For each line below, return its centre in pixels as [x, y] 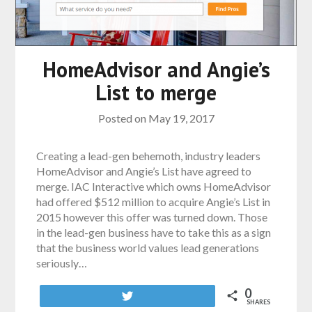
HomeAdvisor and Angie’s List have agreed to [144, 171]
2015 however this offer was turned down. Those [152, 217]
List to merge [156, 92]
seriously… [62, 263]
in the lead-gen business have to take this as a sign [154, 232]
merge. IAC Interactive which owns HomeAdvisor [154, 186]
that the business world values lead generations [148, 247]
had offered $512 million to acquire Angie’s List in [154, 201]
